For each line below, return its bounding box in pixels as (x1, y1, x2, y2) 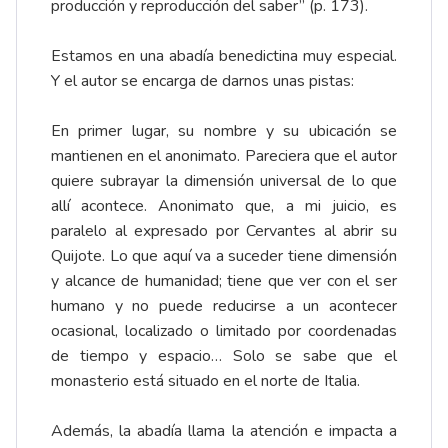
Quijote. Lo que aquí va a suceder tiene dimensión (51, 245, 397, 268)
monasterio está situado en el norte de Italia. (51, 370, 360, 393)
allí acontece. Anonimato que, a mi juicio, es (51, 195, 397, 218)
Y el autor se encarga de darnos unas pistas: (51, 70, 354, 93)
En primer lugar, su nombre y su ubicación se (51, 120, 397, 143)
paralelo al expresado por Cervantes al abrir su (51, 220, 397, 243)
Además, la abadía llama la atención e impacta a (51, 420, 397, 443)
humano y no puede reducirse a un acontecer (51, 295, 397, 318)
